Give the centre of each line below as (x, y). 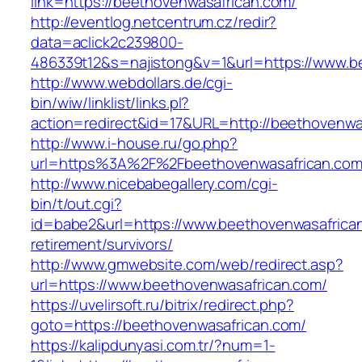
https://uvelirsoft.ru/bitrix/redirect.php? (162, 305)
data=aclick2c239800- (107, 42)
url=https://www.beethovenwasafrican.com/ (179, 285)
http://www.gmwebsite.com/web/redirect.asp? (187, 265)
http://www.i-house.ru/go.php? (135, 143)
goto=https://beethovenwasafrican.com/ (169, 325)
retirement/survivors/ (102, 244)
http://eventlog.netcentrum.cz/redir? (154, 22)
